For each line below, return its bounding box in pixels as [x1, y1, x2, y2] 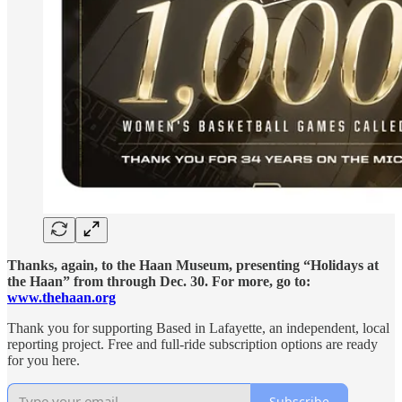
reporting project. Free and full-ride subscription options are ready [7, 336, 378, 353]
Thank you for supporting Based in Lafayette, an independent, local [7, 320, 389, 336]
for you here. [7, 353, 80, 369]
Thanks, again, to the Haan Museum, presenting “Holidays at [7, 258, 379, 274]
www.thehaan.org [7, 290, 116, 306]
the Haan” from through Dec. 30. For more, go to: [7, 274, 310, 290]
